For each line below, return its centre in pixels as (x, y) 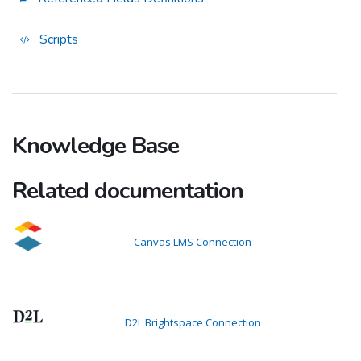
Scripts (57, 39)
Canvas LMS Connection (193, 241)
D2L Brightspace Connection (193, 322)
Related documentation (128, 190)
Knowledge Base (95, 145)
